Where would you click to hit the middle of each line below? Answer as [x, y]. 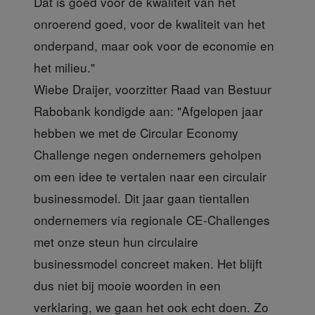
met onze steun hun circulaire [116, 241]
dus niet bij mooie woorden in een [127, 285]
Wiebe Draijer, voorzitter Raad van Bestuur [153, 89]
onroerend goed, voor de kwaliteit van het [149, 23]
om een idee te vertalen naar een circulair [150, 176]
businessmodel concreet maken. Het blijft [148, 263]
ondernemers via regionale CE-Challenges [152, 219]
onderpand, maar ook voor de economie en [154, 45]
